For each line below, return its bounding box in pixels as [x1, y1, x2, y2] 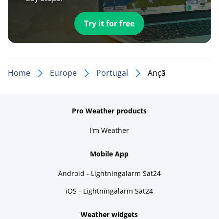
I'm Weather [89, 125, 130, 135]
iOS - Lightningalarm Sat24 [66, 186, 153, 196]
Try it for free [84, 18, 135, 29]
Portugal [96, 67, 128, 78]
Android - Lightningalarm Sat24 [58, 168, 161, 178]
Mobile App [90, 149, 129, 158]
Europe [50, 67, 77, 78]
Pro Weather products [72, 106, 147, 115]
